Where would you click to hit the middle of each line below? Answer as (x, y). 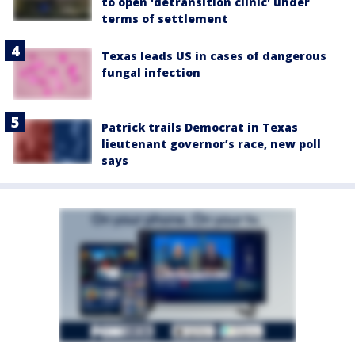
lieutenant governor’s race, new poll (211, 144)
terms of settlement (165, 18)
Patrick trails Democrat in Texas (200, 128)
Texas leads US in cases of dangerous (214, 55)
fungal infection (151, 72)
